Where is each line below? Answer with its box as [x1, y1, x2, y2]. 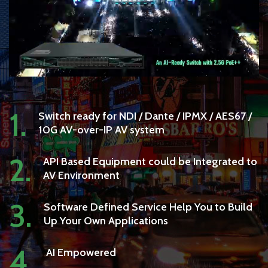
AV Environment [43, 168, 120, 182]
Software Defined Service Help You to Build [44, 200, 253, 214]
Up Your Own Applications [44, 214, 169, 227]
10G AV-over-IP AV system [38, 123, 165, 136]
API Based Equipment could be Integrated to [43, 154, 258, 168]
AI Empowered [46, 245, 117, 259]
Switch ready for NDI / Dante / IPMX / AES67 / [38, 109, 252, 123]
